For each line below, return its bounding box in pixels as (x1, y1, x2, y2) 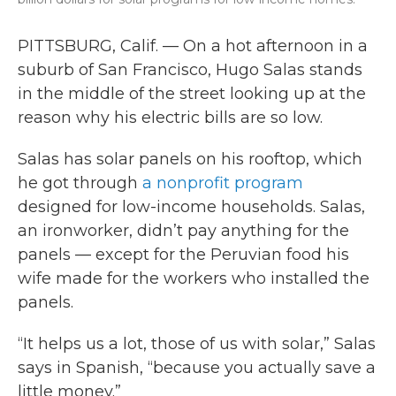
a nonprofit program (142, 173, 303, 193)
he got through (18, 173, 142, 193)
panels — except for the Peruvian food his (18, 245, 349, 264)
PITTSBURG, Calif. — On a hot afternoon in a (18, 36, 368, 56)
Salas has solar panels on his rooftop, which (18, 149, 362, 169)
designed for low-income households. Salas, (18, 197, 365, 217)
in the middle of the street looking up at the (18, 84, 366, 103)
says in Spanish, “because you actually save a (18, 358, 376, 377)
